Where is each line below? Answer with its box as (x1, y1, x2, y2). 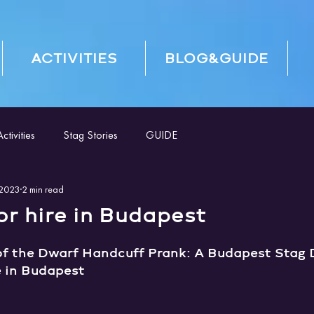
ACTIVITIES (31, 50, 118, 67)
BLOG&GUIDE (165, 50, 269, 67)
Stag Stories (63, 128, 118, 142)
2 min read (22, 182, 64, 196)
